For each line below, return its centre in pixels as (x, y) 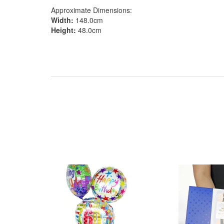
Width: (62, 20)
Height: (63, 30)
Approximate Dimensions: (91, 10)
